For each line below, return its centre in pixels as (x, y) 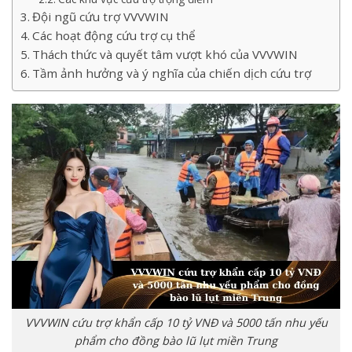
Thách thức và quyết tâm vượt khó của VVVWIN (165, 55)
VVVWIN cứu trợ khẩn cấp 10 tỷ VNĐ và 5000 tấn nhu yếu (176, 323)
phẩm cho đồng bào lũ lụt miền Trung (176, 341)
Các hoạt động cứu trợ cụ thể (114, 36)
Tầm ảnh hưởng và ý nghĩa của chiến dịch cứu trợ (172, 73)
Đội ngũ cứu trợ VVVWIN (101, 17)
